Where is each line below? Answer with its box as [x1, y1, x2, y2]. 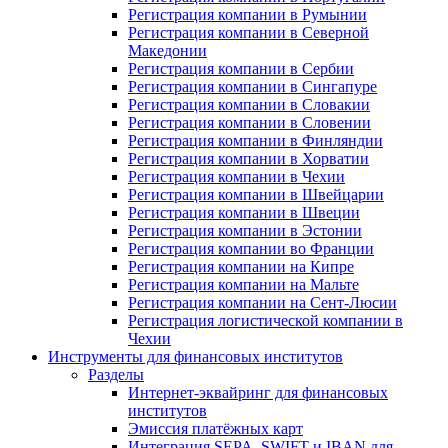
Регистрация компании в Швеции [128, 203, 360, 221]
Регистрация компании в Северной [128, 23, 369, 41]
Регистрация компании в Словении [128, 113, 371, 131]
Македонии [128, 41, 207, 59]
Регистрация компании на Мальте [128, 275, 359, 293]
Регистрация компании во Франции [128, 239, 374, 257]
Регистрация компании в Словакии [128, 95, 370, 113]
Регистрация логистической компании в [128, 311, 403, 329]
